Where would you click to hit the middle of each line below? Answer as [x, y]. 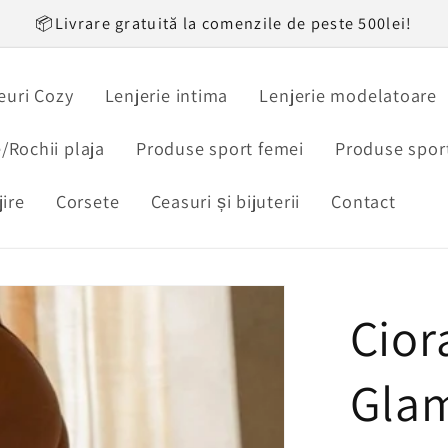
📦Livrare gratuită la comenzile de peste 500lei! [224, 23]
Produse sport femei [220, 148]
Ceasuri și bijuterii [225, 201]
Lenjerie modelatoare [348, 94]
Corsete [87, 201]
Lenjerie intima [166, 94]
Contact [363, 201]
